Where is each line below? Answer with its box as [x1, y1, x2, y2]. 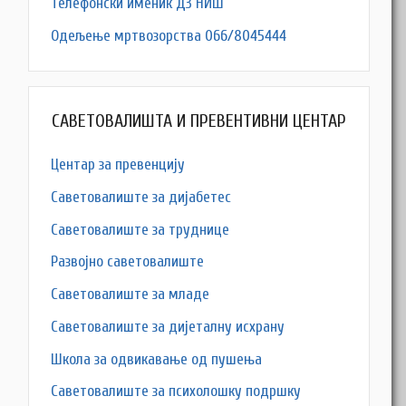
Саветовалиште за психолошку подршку [51, 382, 302, 401]
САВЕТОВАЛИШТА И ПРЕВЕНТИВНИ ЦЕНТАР [52, 110, 347, 131]
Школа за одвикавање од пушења [51, 350, 263, 368]
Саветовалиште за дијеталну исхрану [51, 317, 285, 335]
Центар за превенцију [51, 155, 186, 173]
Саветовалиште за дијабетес [51, 188, 232, 206]
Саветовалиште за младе [51, 285, 210, 304]
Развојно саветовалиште [51, 253, 205, 271]
